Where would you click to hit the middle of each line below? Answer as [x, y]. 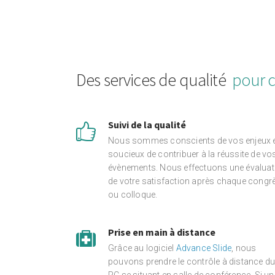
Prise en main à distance [162, 232]
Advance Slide [204, 248]
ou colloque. [133, 195]
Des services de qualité [151, 80]
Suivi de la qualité [147, 125]
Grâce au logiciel [142, 248]
